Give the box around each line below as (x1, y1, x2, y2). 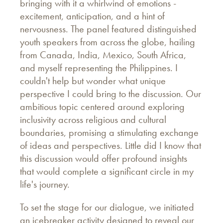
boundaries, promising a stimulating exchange (20, 125, 199, 139)
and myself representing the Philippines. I (20, 61, 178, 74)
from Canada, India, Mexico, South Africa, (20, 48, 186, 61)
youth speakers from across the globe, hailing (20, 35, 195, 48)
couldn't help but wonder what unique (20, 74, 166, 87)
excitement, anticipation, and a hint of (20, 9, 165, 22)
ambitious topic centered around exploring (20, 100, 185, 113)
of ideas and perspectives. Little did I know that (20, 138, 201, 152)
